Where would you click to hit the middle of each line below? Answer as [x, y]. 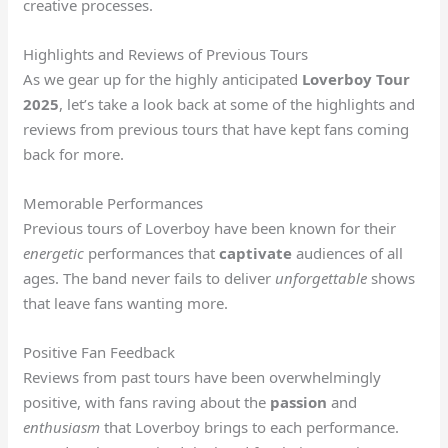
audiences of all [348, 253]
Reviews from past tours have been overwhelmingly [202, 377]
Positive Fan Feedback [99, 352]
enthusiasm [62, 427]
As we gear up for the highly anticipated [163, 79]
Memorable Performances [113, 203]
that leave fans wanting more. [126, 303]
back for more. [74, 154]
